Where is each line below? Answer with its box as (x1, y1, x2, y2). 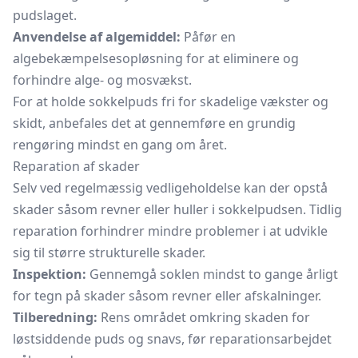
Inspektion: (13, 265, 86, 283)
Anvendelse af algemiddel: (13, 28, 181, 46)
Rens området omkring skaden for (97, 308, 310, 326)
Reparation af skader (13, 157, 140, 175)
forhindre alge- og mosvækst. (13, 71, 192, 89)
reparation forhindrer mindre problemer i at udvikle (13, 222, 328, 240)
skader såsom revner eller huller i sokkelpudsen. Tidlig (13, 201, 342, 218)
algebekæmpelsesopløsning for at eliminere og (13, 50, 299, 67)
